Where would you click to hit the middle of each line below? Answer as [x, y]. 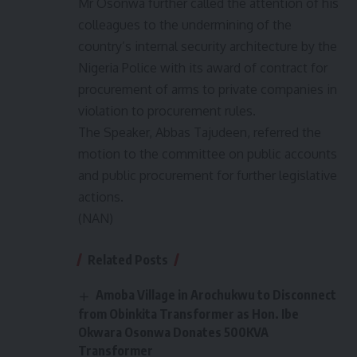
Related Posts [128, 260]
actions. [101, 197]
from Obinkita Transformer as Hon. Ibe [188, 314]
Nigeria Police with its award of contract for [203, 68]
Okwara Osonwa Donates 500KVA [173, 332]
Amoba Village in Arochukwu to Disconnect [216, 295]
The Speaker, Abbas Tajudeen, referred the [200, 133]
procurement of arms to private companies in [208, 90]
